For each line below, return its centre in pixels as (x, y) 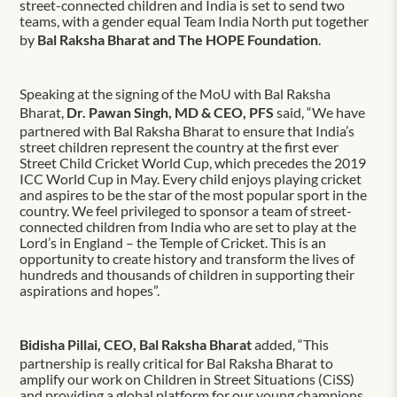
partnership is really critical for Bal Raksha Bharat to (177, 362)
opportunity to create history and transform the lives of (187, 258)
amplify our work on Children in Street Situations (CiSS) (187, 378)
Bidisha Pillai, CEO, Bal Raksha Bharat (136, 344)
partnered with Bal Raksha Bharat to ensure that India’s (187, 130)
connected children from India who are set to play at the (188, 226)
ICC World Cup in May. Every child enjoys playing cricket (191, 178)
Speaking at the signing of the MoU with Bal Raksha (175, 93)
